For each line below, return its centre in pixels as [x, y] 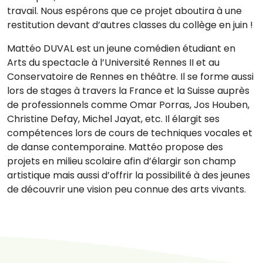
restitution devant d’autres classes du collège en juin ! [130, 25]
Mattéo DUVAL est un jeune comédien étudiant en [121, 48]
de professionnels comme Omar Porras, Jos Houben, [128, 104]
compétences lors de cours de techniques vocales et [130, 133]
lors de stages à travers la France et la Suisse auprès [128, 90]
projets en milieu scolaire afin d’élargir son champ [122, 161]
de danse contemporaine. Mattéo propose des [115, 147]
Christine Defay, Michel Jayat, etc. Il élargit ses [113, 119]
